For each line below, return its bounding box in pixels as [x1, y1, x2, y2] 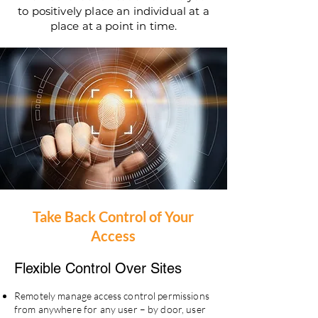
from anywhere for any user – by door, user [14, 303, 206, 315]
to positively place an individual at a [18, 4, 209, 18]
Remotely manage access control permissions [14, 290, 209, 302]
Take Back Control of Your [33, 208, 194, 225]
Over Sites [115, 260, 182, 277]
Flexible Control [14, 260, 115, 277]
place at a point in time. [50, 19, 177, 33]
